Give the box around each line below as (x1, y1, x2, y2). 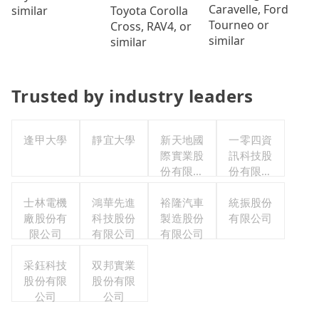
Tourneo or (209, 16, 270, 33)
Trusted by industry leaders (11, 84, 253, 108)
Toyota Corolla (110, 3, 188, 19)
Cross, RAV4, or (110, 19, 192, 35)
